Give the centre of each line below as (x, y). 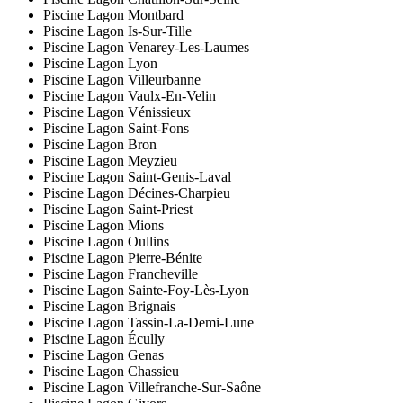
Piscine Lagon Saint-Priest (118, 210)
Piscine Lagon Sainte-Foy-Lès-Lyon (146, 291)
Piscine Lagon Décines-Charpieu (137, 193)
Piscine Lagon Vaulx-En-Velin (130, 96)
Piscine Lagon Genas (103, 355)
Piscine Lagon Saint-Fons (116, 129)
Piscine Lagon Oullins (106, 242)
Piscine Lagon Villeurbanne (122, 80)
